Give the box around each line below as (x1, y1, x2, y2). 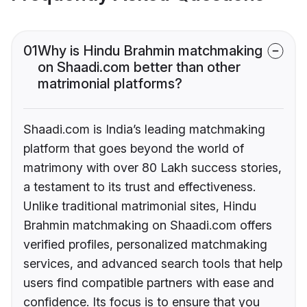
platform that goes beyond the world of (23, 141, 244, 156)
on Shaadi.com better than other (38, 59, 241, 76)
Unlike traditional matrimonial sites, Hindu (23, 199, 256, 214)
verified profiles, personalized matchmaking (23, 237, 267, 252)
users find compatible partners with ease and (23, 275, 274, 291)
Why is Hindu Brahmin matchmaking (38, 42, 262, 60)
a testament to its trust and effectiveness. (23, 180, 256, 195)
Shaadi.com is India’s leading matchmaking (23, 122, 265, 137)
